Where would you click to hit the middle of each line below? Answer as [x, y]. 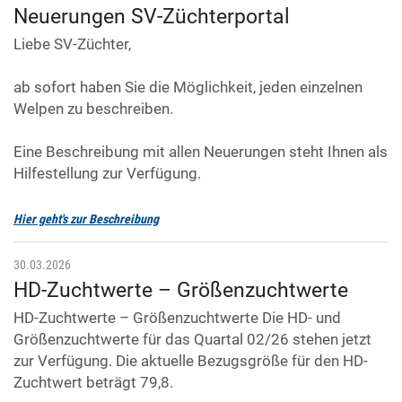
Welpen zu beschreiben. [93, 109]
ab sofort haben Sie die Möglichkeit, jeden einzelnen [188, 87]
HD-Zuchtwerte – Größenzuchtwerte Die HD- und [177, 318]
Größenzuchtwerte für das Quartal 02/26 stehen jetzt [192, 340]
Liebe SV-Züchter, [72, 44]
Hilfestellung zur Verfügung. [107, 174]
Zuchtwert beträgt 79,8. [93, 383]
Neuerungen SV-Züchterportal [152, 17]
